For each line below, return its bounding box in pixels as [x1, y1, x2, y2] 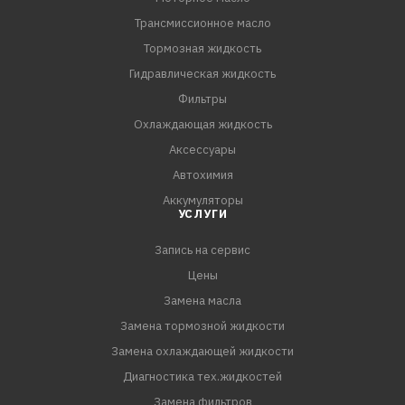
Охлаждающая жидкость [133, 117, 272, 132]
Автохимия [172, 167, 233, 183]
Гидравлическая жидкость [129, 66, 276, 81]
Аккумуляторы [162, 193, 243, 208]
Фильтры [178, 91, 227, 107]
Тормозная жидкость [144, 41, 261, 56]
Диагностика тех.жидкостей [123, 369, 282, 384]
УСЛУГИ [177, 206, 228, 221]
